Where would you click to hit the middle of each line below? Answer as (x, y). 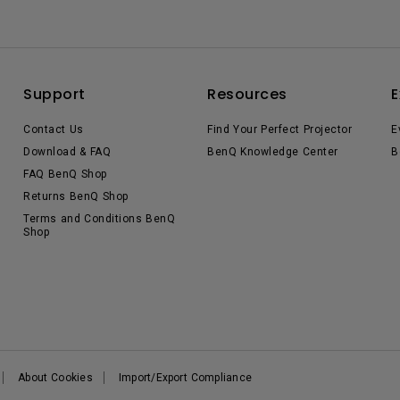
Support (54, 94)
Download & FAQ (67, 152)
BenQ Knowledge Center (273, 152)
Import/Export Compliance (185, 378)
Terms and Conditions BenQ (99, 219)
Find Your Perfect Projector (279, 129)
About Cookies (55, 378)
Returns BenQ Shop (76, 196)
